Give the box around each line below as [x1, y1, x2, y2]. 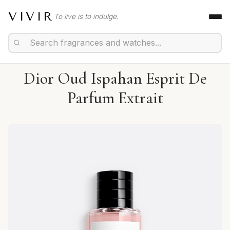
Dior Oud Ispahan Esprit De [23, 68, 207, 88]
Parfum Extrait [67, 88, 163, 108]
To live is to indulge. [54, 12, 119, 21]
